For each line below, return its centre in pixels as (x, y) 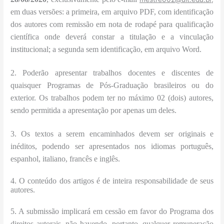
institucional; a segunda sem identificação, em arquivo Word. (106, 49)
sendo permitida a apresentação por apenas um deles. (94, 110)
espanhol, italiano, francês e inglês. (65, 159)
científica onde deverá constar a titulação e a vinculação (112, 37)
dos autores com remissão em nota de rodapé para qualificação (112, 24)
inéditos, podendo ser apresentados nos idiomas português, (112, 146)
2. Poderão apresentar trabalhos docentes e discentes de (112, 73)
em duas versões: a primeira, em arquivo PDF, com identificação (112, 12)
